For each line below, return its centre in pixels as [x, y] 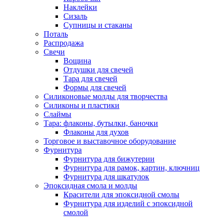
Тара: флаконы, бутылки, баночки [101, 123]
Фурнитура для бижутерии [109, 159]
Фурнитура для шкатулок [106, 177]
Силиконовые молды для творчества [106, 97]
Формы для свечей [95, 88]
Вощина [77, 61]
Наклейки [80, 7]
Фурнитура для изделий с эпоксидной [128, 204]
